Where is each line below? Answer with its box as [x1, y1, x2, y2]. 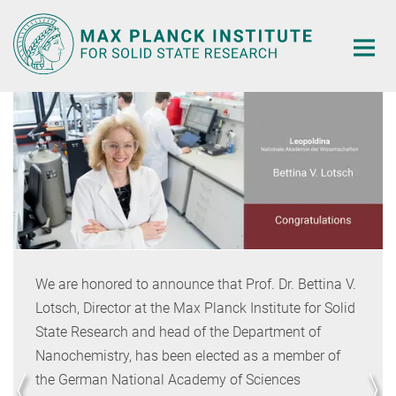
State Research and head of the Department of [22, 323, 308, 340]
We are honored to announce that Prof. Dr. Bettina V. [22, 275, 344, 293]
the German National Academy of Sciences [22, 370, 288, 388]
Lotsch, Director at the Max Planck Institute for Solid [22, 299, 343, 316]
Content [4, 32, 53, 49]
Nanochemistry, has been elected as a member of [22, 346, 328, 364]
